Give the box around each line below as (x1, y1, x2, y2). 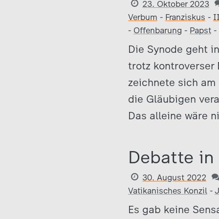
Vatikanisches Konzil (128, 186, 207, 196)
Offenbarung (133, 25, 182, 35)
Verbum (128, 12, 157, 22)
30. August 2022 (142, 173, 206, 182)
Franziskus (165, 12, 205, 22)
